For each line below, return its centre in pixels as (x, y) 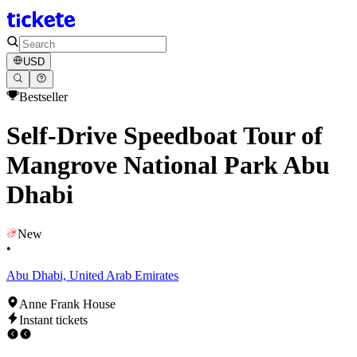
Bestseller (43, 96)
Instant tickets (53, 320)
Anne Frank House (67, 304)
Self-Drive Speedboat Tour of (165, 136)
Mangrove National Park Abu (168, 165)
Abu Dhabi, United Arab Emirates (92, 275)
